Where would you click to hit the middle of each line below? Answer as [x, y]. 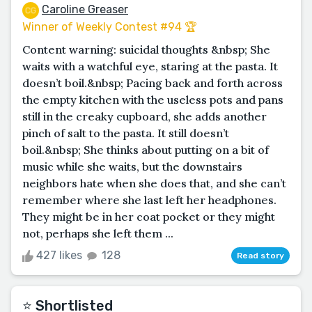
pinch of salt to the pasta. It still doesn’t [126, 133]
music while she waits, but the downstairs [132, 166]
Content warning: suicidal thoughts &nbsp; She [146, 49]
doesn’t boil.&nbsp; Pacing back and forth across [153, 83]
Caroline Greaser [85, 9]
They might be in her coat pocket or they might [149, 216]
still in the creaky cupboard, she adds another [145, 116]
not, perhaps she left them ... [98, 233]
